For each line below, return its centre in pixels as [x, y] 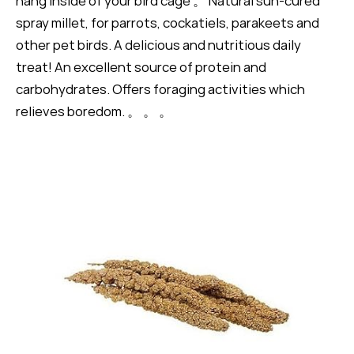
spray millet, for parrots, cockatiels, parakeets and [168, 23]
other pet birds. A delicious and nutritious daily [158, 45]
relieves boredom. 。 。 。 [94, 111]
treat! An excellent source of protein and [141, 67]
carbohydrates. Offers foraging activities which [160, 89]
